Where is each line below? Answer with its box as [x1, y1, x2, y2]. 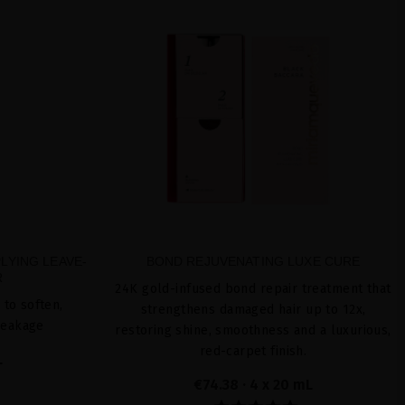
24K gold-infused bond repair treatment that [115, 280, 391, 297]
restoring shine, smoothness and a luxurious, [115, 322, 391, 338]
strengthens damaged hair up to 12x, [140, 301, 366, 317]
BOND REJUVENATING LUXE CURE [146, 253, 361, 268]
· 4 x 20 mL [242, 375, 313, 393]
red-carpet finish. [199, 343, 307, 359]
